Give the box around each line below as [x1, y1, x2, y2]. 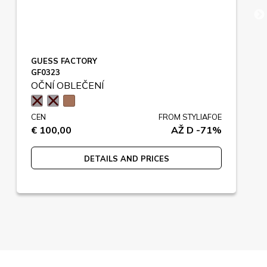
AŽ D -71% [171, 124, 222, 136]
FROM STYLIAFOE [159, 112, 222, 122]
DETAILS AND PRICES [83, 154, 169, 163]
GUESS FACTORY [31, 56, 97, 66]
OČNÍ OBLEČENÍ [31, 79, 104, 91]
